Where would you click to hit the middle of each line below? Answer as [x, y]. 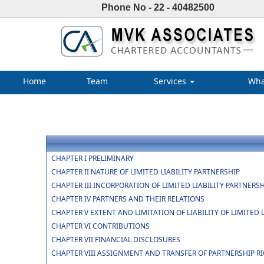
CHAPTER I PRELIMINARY [92, 158]
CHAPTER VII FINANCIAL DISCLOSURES [115, 240]
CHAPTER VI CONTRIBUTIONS [100, 226]
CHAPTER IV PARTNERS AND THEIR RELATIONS [128, 199]
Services [171, 81]
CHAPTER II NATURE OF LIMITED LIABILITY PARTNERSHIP [145, 172]
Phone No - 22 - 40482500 [158, 7]
